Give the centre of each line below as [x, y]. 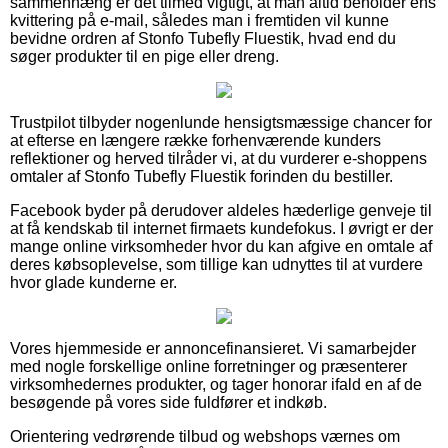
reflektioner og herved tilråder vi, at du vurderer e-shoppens [218, 158]
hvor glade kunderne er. [93, 282]
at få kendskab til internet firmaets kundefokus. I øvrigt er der [221, 228]
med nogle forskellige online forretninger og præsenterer [208, 366]
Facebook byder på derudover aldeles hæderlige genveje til [221, 210]
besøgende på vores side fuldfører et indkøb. [168, 402]
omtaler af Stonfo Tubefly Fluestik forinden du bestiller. [201, 176]
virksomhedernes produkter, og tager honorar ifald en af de [216, 384]
